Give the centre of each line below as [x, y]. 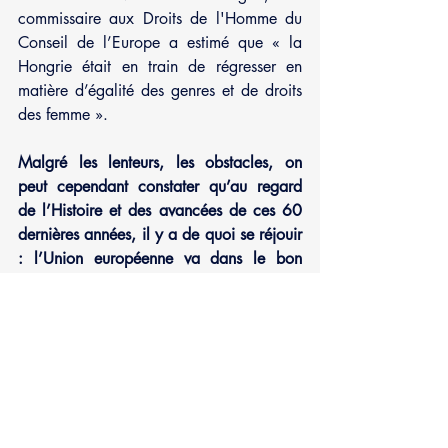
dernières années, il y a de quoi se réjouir [160, 234]
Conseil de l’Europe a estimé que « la [160, 42]
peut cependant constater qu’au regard [160, 186]
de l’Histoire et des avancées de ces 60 [160, 210]
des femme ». [63, 114]
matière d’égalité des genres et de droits [160, 90]
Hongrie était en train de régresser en [160, 66]
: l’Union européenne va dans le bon [160, 258]
